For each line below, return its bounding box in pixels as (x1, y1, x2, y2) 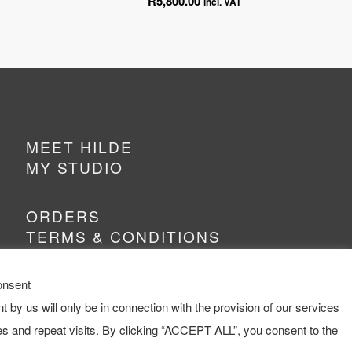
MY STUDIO (26, 156, 124, 178)
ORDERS (26, 205, 101, 227)
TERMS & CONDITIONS (26, 225, 222, 247)
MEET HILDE (26, 136, 134, 158)
